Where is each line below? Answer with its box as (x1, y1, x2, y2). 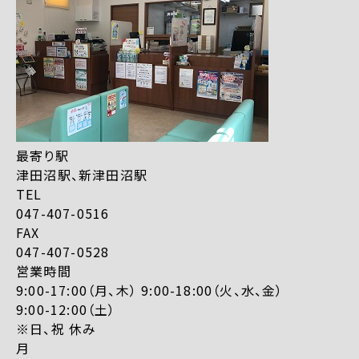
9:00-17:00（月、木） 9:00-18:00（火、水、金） (16, 280, 284, 300)
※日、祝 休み (16, 318, 97, 338)
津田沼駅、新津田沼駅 (16, 164, 147, 184)
